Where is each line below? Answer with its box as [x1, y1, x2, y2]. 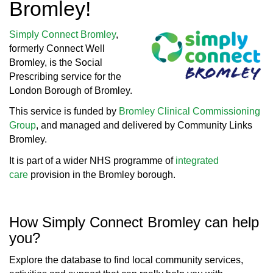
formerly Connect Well [9, 43, 105, 54]
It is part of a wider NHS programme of [9, 155, 175, 166]
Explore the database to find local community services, [9, 255, 243, 266]
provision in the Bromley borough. [28, 169, 175, 180]
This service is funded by [9, 106, 119, 117]
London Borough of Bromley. [9, 85, 132, 96]
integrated [175, 155, 219, 166]
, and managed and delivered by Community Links [36, 120, 252, 131]
